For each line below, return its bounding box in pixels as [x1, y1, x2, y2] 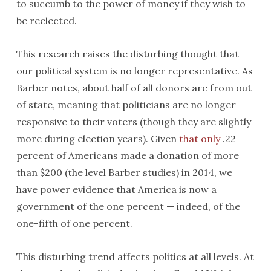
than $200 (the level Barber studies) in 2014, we [16, 166, 232, 178]
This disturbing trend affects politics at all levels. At [16, 250, 254, 263]
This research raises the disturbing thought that [16, 48, 239, 60]
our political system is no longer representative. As [16, 65, 253, 77]
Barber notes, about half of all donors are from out [16, 82, 252, 94]
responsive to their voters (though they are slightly [16, 116, 251, 128]
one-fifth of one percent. [16, 217, 132, 229]
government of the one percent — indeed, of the [16, 200, 240, 212]
